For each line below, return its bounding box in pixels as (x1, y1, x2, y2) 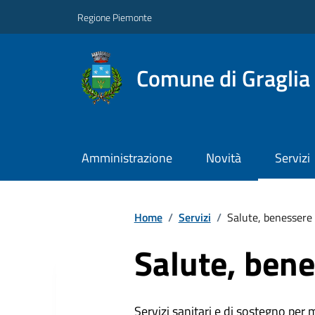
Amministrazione (81, 148, 172, 168)
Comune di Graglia (136, 60, 311, 95)
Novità (205, 148, 241, 168)
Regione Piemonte (77, 9, 152, 25)
